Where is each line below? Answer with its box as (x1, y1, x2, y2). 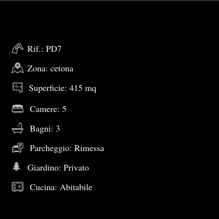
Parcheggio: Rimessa (27, 141, 104, 153)
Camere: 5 (27, 102, 66, 114)
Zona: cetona (27, 62, 73, 74)
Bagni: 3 (27, 122, 60, 134)
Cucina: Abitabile (27, 180, 92, 193)
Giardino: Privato (25, 161, 89, 173)
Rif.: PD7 (27, 43, 62, 54)
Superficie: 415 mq (26, 82, 96, 93)
